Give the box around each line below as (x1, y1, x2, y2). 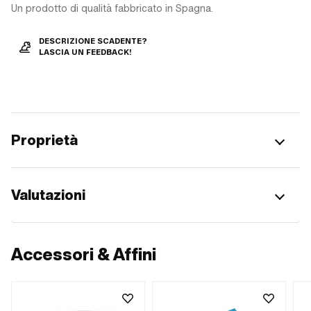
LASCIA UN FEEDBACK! (39, 47, 132, 57)
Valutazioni (11, 185, 85, 205)
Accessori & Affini (11, 242, 156, 266)
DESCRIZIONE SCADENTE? (39, 36, 147, 46)
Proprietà (11, 130, 78, 150)
